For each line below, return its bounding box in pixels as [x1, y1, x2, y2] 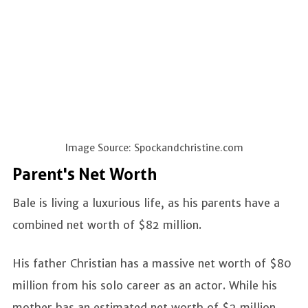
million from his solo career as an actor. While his [12, 278, 277, 292]
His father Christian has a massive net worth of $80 [12, 256, 291, 270]
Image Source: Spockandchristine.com [65, 141, 243, 154]
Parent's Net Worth [12, 164, 157, 184]
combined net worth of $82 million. [12, 217, 205, 232]
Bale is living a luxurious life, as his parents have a [12, 195, 280, 210]
